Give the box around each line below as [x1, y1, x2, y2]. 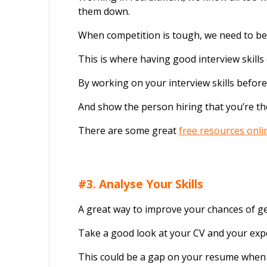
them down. [78, 4, 131, 18]
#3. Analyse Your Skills [78, 175, 204, 192]
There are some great [78, 123, 179, 137]
